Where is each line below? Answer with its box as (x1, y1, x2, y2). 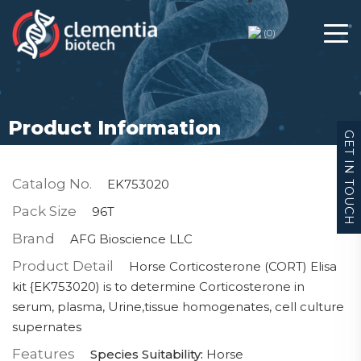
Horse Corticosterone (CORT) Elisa (129, 259, 337, 274)
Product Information (8, 116, 221, 139)
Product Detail (12, 258, 114, 274)
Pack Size (12, 203, 77, 219)
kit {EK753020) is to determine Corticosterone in (12, 279, 305, 294)
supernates (12, 319, 81, 334)
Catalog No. (12, 176, 92, 192)
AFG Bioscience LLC (70, 231, 193, 247)
